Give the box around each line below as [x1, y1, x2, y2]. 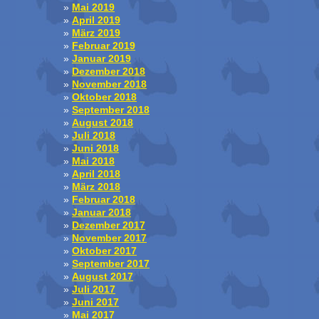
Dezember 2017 [72, 220, 145, 231]
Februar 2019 [72, 41, 135, 52]
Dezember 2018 [72, 66, 145, 78]
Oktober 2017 [72, 246, 137, 257]
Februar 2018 [72, 194, 135, 206]
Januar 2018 [72, 207, 131, 219]
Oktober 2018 [72, 92, 137, 103]
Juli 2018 [72, 130, 115, 142]
